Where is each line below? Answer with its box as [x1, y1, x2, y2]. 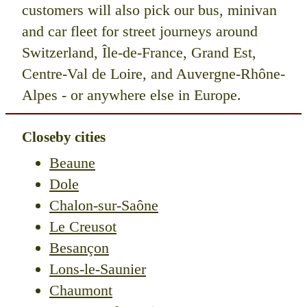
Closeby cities [22, 128, 106, 145]
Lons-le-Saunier [49, 260, 146, 278]
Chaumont [49, 282, 112, 299]
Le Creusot [49, 218, 116, 236]
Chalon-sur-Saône [49, 197, 158, 214]
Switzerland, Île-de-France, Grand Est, [22, 43, 256, 61]
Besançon [49, 239, 109, 257]
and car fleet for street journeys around [22, 22, 258, 40]
